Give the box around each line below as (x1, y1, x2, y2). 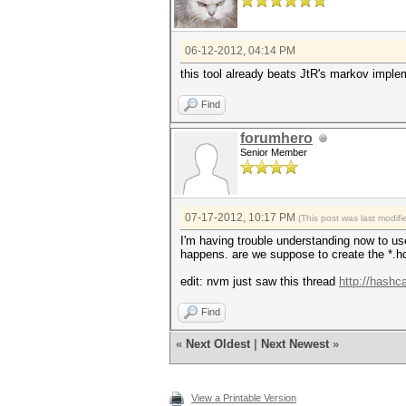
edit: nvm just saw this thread (180, 275, 339, 288)
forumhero (240, 130, 313, 146)
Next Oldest (186, 337, 250, 351)
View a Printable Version (191, 392, 296, 403)
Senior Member (240, 147, 307, 158)
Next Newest (261, 337, 329, 351)
